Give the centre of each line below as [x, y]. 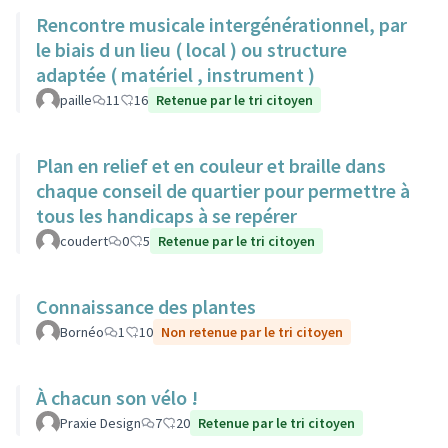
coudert [84, 241]
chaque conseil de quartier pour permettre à [223, 190]
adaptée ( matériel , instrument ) [175, 74]
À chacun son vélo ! [117, 397]
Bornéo [82, 332]
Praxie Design [100, 423]
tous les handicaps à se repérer [166, 215]
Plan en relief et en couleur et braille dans [211, 165]
